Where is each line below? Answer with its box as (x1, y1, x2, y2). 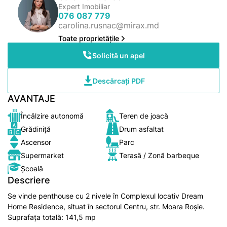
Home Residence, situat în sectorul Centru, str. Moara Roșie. (8, 202, 205, 211)
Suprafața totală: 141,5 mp (8, 213, 96, 221)
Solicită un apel (92, 51, 145, 60)
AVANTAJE (8, 93, 55, 104)
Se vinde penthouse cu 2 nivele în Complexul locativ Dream (8, 192, 203, 200)
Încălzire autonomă (21, 111, 84, 120)
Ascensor (21, 137, 51, 146)
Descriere (8, 175, 50, 185)
